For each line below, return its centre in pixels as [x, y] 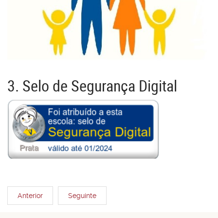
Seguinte [82, 196]
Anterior [30, 196]
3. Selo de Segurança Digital [92, 86]
